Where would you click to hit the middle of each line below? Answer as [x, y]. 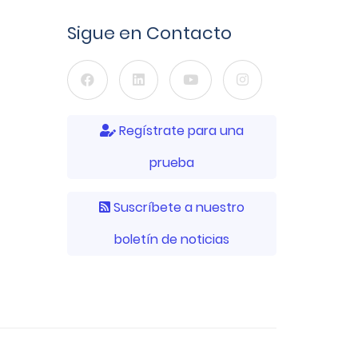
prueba [171, 162]
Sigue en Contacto [149, 33]
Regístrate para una [179, 130]
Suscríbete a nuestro [177, 207]
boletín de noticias [171, 239]
